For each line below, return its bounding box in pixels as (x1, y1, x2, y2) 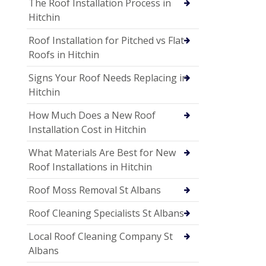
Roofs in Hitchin (28, 47, 99, 61)
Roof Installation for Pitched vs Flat (28, 33, 184, 47)
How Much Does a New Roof (28, 108, 156, 122)
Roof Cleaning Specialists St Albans (28, 206, 184, 220)
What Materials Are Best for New (28, 145, 176, 159)
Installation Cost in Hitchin (28, 122, 146, 136)
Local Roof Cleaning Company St (28, 229, 173, 243)
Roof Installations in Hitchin (28, 160, 152, 173)
